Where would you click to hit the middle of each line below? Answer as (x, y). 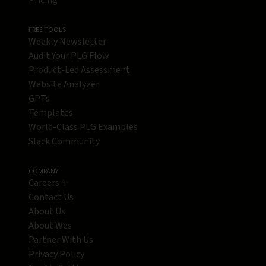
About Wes (50, 226)
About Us (47, 212)
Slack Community (64, 142)
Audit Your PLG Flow (69, 56)
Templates (51, 113)
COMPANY (43, 172)
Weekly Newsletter (67, 42)
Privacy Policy (56, 254)
